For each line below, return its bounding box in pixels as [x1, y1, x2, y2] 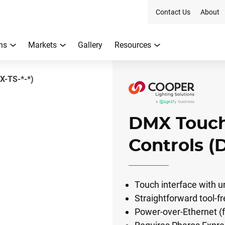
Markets [28, 40, 57, 50]
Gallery [78, 40, 102, 50]
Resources [115, 40, 151, 50]
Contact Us [156, 8, 190, 16]
